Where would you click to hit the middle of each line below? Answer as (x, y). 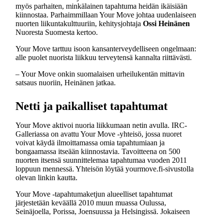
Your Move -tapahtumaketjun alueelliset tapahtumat (94, 194)
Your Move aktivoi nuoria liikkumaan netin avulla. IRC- (101, 125)
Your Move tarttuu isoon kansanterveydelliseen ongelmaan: (106, 49)
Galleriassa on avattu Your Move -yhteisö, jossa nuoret (99, 134)
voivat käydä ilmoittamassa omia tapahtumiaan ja (90, 143)
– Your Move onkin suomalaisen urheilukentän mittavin (100, 74)
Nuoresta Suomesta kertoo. (57, 32)
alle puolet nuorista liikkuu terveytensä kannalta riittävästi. (104, 57)
